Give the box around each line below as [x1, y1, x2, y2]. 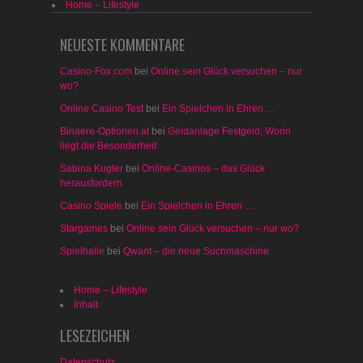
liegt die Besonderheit [60, 140, 156, 152]
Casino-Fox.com [60, 66, 132, 77]
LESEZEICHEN [60, 325, 130, 346]
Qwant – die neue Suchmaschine [123, 246, 269, 257]
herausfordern [60, 177, 122, 189]
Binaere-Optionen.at [60, 126, 149, 137]
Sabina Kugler [60, 163, 123, 174]
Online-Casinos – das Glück [142, 163, 265, 174]
